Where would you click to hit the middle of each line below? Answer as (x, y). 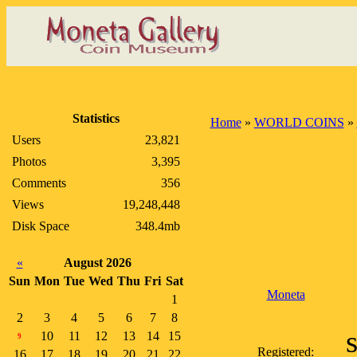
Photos (29, 161)
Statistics (96, 118)
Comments (39, 183)
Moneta (286, 294)
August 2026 (98, 263)
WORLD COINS (299, 122)
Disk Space (41, 226)
